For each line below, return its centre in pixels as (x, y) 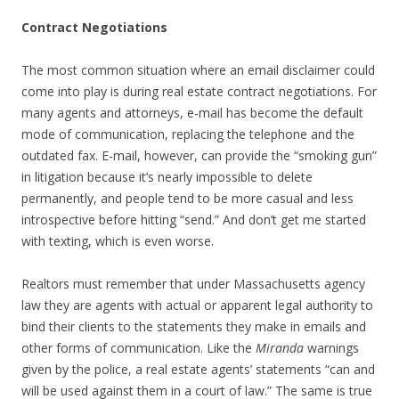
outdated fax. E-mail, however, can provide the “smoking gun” (199, 155)
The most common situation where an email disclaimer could (198, 69)
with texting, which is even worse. (118, 240)
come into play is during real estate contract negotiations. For (199, 91)
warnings (331, 347)
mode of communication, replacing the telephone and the (188, 134)
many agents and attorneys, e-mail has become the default (192, 112)
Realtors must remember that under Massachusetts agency (193, 283)
